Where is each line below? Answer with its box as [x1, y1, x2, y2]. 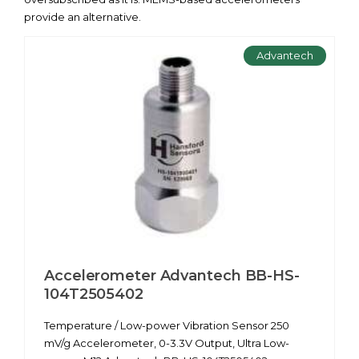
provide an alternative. [24, 10, 141, 23]
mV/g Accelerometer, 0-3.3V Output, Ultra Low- [44, 336, 289, 349]
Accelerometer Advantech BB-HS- [44, 266, 300, 284]
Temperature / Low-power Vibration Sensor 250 [44, 318, 289, 332]
